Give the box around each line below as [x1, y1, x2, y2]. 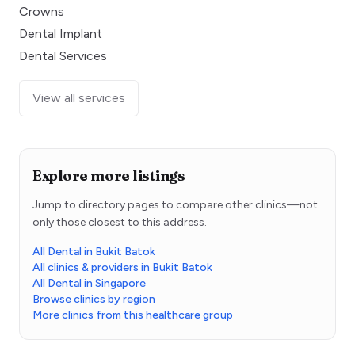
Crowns [19, 3, 64, 19]
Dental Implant [19, 25, 102, 41]
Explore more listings [32, 166, 185, 185]
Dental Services [19, 48, 107, 63]
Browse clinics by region [32, 292, 155, 306]
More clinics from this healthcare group [32, 307, 233, 322]
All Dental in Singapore [32, 276, 146, 290]
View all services [32, 90, 125, 105]
